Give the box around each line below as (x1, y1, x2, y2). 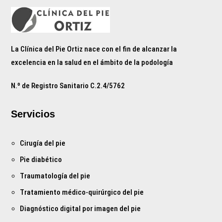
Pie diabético (20, 155, 62, 164)
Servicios (11, 108, 55, 119)
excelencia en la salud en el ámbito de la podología (11, 57, 173, 67)
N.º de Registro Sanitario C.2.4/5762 (11, 81, 125, 90)
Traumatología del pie (20, 171, 91, 180)
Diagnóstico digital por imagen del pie (20, 204, 141, 213)
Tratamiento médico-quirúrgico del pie (20, 187, 144, 197)
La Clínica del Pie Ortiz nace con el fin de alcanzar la (11, 44, 177, 54)
